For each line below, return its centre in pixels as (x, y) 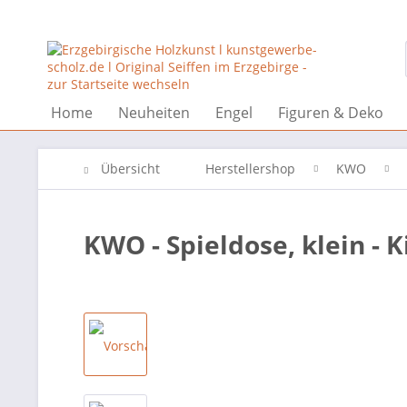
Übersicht (130, 169)
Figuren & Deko (331, 113)
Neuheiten (154, 113)
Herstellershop (250, 169)
